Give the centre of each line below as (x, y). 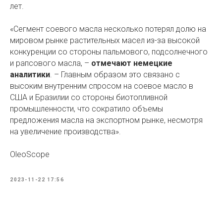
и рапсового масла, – (51, 63)
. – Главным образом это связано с (115, 75)
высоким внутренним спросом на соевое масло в (102, 86)
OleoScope (30, 155)
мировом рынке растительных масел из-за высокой (105, 41)
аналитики (30, 75)
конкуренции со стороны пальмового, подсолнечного (109, 52)
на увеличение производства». (65, 132)
